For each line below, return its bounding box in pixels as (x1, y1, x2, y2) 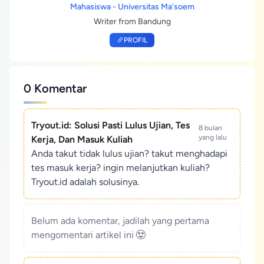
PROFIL (124, 36, 147, 45)
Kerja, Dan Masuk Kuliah (31, 134, 133, 146)
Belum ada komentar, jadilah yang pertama (31, 215, 209, 227)
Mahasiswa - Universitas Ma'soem (70, 2, 194, 12)
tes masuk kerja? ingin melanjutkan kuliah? (31, 162, 210, 174)
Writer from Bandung (93, 16, 171, 27)
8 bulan (198, 124, 222, 133)
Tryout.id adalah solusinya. (31, 176, 139, 188)
